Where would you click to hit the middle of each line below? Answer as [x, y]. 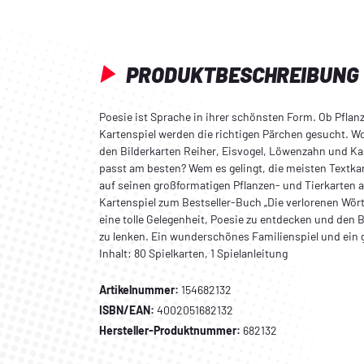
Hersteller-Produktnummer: [170, 330]
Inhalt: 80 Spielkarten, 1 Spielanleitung [193, 253]
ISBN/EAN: [127, 310]
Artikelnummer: [139, 289]
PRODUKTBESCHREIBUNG [240, 74]
